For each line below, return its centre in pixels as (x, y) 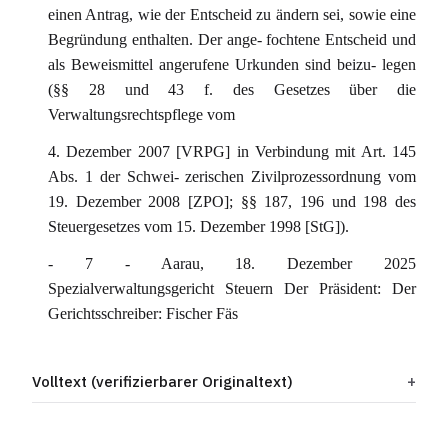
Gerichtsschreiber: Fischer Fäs (143, 313)
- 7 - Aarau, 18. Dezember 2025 (232, 263)
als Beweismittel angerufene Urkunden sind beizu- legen (232, 64)
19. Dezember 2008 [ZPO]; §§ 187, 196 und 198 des (232, 201)
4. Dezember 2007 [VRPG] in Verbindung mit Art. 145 (232, 151)
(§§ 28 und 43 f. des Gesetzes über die (232, 89)
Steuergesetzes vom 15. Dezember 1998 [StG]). (198, 226)
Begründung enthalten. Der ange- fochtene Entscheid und (232, 39)
